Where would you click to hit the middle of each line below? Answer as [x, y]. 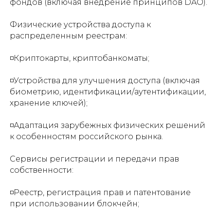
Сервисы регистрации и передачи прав [94, 159]
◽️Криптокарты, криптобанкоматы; [80, 58]
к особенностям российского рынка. [86, 136]
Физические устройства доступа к [80, 25]
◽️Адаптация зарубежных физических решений [108, 125]
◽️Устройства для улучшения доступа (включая [105, 81]
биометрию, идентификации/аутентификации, [108, 92]
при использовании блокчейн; [74, 204]
